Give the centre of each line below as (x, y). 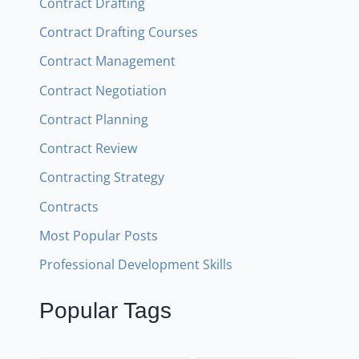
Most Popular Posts (98, 236)
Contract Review (88, 148)
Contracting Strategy (101, 177)
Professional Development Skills (135, 264)
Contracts (69, 206)
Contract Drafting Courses (118, 31)
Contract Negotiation (103, 90)
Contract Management (107, 61)
